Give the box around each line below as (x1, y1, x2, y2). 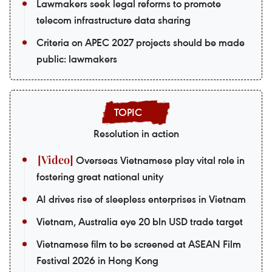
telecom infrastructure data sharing (36, 13, 191, 27)
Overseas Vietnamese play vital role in (73, 154, 245, 167)
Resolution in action (93, 127, 179, 140)
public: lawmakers (36, 52, 117, 66)
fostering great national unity (36, 170, 163, 183)
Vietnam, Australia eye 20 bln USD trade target (36, 215, 243, 228)
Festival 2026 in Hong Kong (36, 254, 158, 267)
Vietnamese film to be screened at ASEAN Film (36, 237, 241, 251)
